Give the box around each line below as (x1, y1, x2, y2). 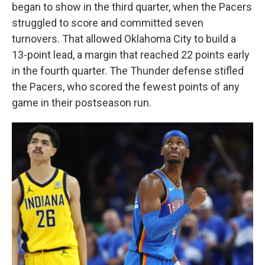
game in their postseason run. (12, 96, 151, 109)
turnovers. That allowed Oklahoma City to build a (12, 33, 236, 45)
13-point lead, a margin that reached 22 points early (12, 49, 250, 61)
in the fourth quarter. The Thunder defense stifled (12, 64, 244, 77)
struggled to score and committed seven (12, 17, 203, 29)
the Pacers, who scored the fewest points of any (12, 80, 240, 93)
